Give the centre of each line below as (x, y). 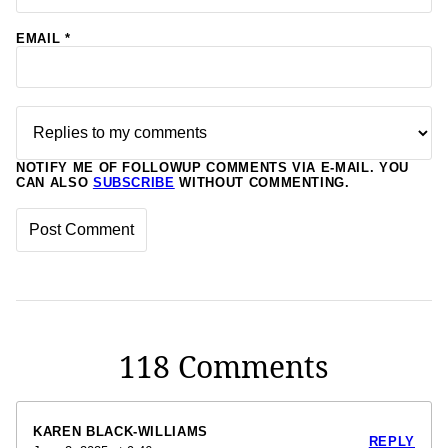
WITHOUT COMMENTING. (262, 182)
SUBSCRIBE (133, 182)
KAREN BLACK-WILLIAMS (120, 431)
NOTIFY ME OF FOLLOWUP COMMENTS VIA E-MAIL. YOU (212, 167)
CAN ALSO (54, 182)
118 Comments (224, 366)
